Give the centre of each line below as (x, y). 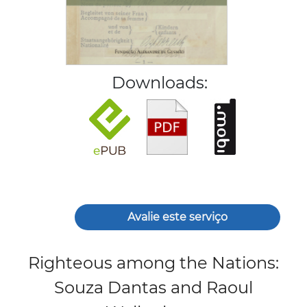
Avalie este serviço (178, 217)
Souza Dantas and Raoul (153, 288)
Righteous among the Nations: (153, 263)
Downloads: (160, 83)
